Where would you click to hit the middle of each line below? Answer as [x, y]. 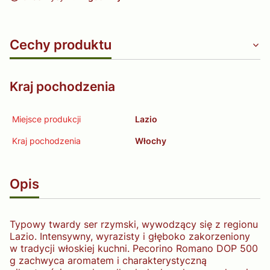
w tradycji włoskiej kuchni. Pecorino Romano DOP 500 [134, 248]
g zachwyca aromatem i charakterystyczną [108, 260]
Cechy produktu [61, 44]
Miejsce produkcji [46, 119]
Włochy [151, 140]
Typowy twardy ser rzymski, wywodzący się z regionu [134, 224]
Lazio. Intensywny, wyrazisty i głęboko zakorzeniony [130, 236]
